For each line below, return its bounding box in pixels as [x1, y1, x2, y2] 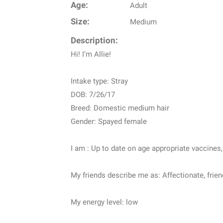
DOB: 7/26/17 [71, 90, 115, 100]
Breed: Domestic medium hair [71, 104, 169, 113]
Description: [71, 36, 118, 46]
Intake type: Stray [71, 77, 128, 86]
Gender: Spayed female [71, 117, 147, 126]
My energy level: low [71, 198, 138, 207]
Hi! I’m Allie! [71, 50, 111, 59]
